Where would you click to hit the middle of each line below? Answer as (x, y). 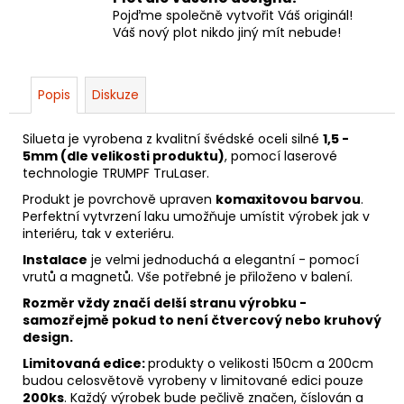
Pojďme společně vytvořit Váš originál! (233, 16)
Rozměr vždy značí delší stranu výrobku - (165, 303)
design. (48, 338)
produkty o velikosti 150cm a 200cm (261, 364)
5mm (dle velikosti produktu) (124, 156)
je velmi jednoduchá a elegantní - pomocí (223, 260)
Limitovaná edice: (85, 364)
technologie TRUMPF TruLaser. (116, 174)
